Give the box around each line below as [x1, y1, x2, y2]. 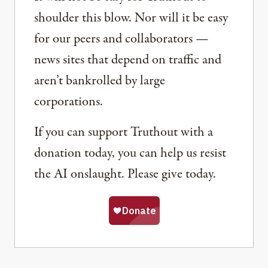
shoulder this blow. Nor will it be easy [34, 8, 228, 28]
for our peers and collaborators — [34, 29, 209, 49]
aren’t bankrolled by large [34, 71, 165, 91]
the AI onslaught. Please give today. [34, 165, 216, 184]
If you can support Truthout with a [34, 123, 213, 142]
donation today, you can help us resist [34, 144, 226, 163]
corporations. [34, 92, 103, 112]
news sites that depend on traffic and [34, 50, 221, 70]
